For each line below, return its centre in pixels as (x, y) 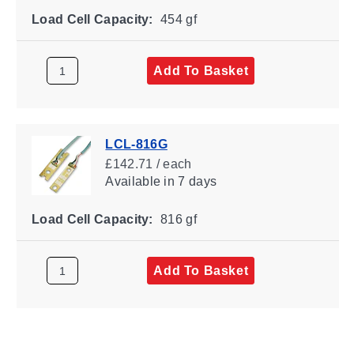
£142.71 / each (148, 164)
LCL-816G (136, 144)
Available (132, 181)
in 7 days (188, 181)
